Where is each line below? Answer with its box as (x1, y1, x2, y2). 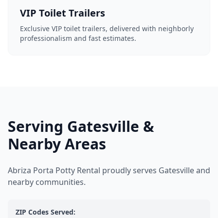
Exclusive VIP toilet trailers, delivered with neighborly (20, 24, 194, 33)
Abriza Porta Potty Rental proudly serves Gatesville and (8, 165, 210, 176)
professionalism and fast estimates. (20, 34, 136, 43)
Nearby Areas (8, 134, 106, 154)
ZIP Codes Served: (16, 207, 75, 217)
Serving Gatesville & (8, 116, 154, 136)
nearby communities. (8, 177, 86, 187)
